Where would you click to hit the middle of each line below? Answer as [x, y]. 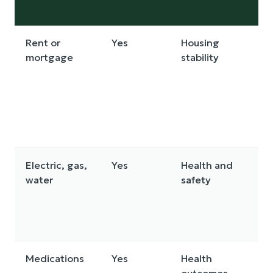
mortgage [49, 58]
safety [196, 180]
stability [200, 58]
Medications [55, 259]
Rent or [43, 43]
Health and [207, 165]
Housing [200, 43]
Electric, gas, [56, 165]
